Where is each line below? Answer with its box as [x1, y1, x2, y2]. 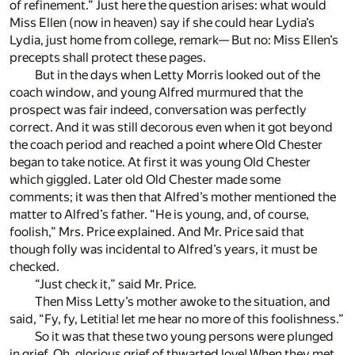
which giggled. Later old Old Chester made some [10, 172, 281, 188]
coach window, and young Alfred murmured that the [10, 85, 303, 101]
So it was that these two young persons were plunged [35, 329, 334, 345]
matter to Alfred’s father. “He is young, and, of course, [10, 207, 309, 223]
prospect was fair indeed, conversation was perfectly [10, 102, 307, 118]
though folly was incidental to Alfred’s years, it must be [10, 242, 317, 258]
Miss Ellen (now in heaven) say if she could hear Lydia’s [10, 15, 315, 31]
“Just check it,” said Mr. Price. [35, 277, 197, 292]
